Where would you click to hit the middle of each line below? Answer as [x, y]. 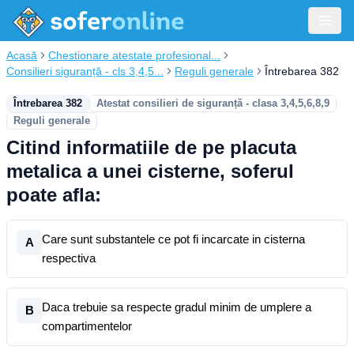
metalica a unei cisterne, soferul [150, 171]
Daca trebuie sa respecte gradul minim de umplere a [177, 307]
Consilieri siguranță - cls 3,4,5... [85, 71]
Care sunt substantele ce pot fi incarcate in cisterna [173, 239]
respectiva [69, 258]
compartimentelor [87, 326]
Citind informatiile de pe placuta [151, 147]
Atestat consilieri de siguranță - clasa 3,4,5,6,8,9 [213, 103]
